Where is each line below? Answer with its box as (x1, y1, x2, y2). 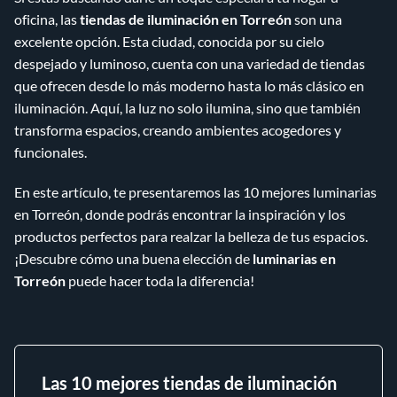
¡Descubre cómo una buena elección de (14, 250, 253, 267)
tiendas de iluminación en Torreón (80, 11, 292, 27)
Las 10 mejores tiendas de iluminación (42, 372, 337, 393)
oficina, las (14, 11, 80, 27)
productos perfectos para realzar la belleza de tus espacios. (14, 228, 368, 245)
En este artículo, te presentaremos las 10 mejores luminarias (14, 183, 377, 200)
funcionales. (14, 144, 87, 160)
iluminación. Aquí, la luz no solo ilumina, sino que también (14, 99, 361, 116)
